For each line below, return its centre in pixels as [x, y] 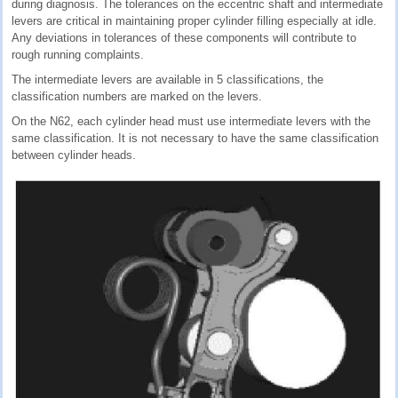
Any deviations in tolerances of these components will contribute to [184, 37]
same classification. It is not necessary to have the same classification [195, 138]
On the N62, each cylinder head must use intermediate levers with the [191, 121]
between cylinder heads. [74, 155]
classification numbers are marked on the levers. [137, 96]
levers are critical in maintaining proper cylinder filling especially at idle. [194, 20]
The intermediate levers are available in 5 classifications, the [167, 79]
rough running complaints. [78, 54]
